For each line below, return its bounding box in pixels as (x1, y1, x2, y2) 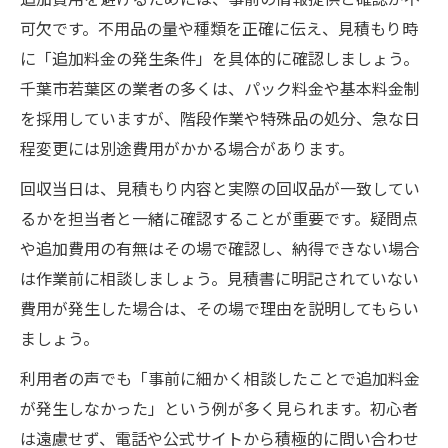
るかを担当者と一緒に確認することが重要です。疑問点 (20, 207, 418, 235)
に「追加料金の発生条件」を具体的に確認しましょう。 (20, 47, 419, 75)
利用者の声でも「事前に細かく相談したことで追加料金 (20, 367, 420, 395)
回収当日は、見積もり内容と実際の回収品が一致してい (20, 177, 420, 205)
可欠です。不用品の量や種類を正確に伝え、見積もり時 (20, 17, 418, 45)
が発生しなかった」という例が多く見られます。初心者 (20, 397, 418, 425)
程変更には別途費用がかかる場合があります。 (20, 137, 354, 165)
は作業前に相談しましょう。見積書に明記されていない (20, 267, 419, 295)
